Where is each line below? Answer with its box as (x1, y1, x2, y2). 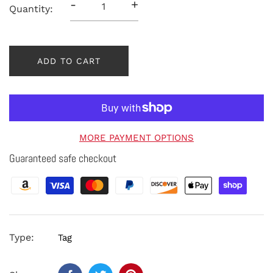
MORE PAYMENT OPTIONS (79, 132, 194, 143)
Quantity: (9, 2, 53, 15)
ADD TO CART (37, 55, 101, 66)
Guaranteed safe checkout (9, 151, 116, 165)
